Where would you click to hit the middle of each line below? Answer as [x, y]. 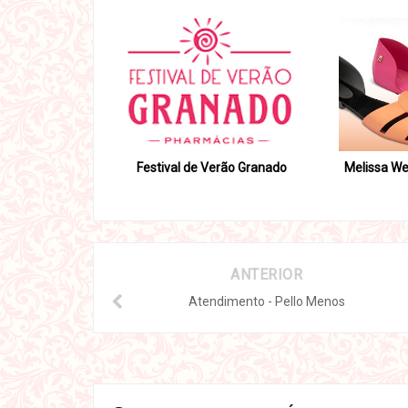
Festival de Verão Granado [211, 168]
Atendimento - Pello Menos [266, 302]
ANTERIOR [267, 275]
